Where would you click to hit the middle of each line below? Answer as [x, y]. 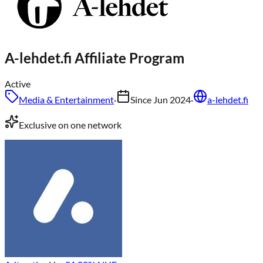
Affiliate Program [128, 58]
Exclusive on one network [70, 124]
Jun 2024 [172, 99]
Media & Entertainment [66, 99]
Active [18, 83]
